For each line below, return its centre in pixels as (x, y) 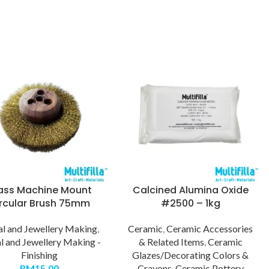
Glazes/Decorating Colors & (191, 255)
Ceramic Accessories (210, 228)
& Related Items (171, 241)
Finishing (40, 255)
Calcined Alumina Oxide (190, 190)
